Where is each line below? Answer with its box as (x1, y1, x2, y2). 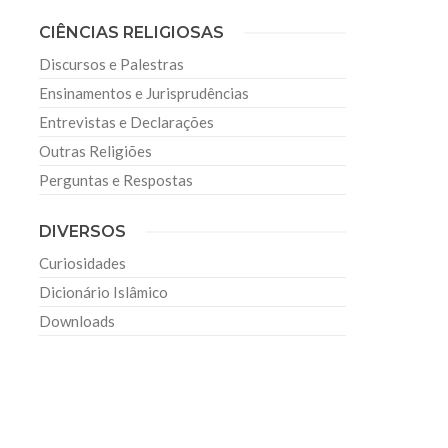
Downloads (39, 312, 116, 331)
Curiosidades (39, 254, 127, 273)
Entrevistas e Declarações (39, 113, 215, 132)
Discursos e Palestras (39, 55, 185, 74)
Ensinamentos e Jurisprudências (39, 84, 250, 103)
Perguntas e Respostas (39, 171, 194, 190)
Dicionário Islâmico (39, 283, 169, 302)
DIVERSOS (39, 222, 127, 242)
